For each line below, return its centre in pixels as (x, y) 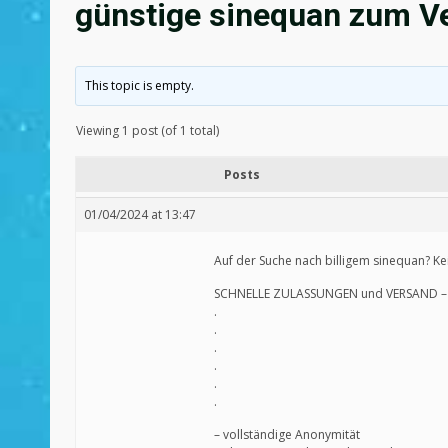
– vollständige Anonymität (287, 434)
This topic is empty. (140, 85)
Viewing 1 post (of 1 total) (147, 130)
